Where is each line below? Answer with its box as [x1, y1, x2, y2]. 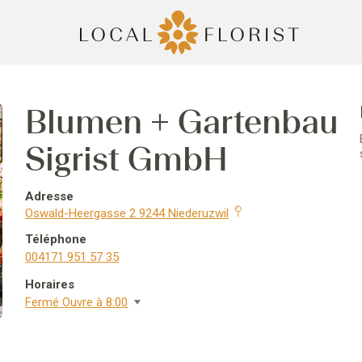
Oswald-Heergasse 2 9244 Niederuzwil [25, 206, 229, 221]
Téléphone [25, 232, 87, 246]
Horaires [25, 277, 75, 292]
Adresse [25, 189, 74, 204]
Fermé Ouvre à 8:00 [25, 295, 128, 309]
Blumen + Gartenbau [25, 103, 339, 141]
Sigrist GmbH [25, 140, 229, 179]
